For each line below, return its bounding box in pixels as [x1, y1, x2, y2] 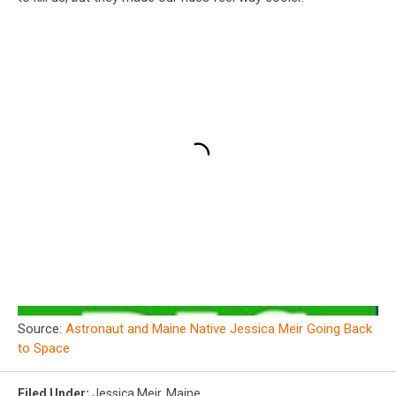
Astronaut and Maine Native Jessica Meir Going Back [65, 321, 372, 338]
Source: [18, 321, 65, 338]
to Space [18, 340, 70, 357]
